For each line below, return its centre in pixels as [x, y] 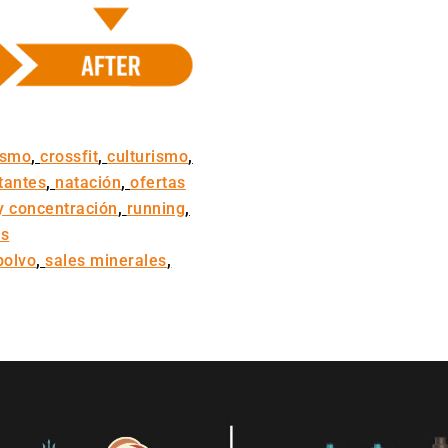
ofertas [158, 183]
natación [88, 183]
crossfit [69, 157]
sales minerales [106, 261]
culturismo [148, 157]
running [156, 209]
